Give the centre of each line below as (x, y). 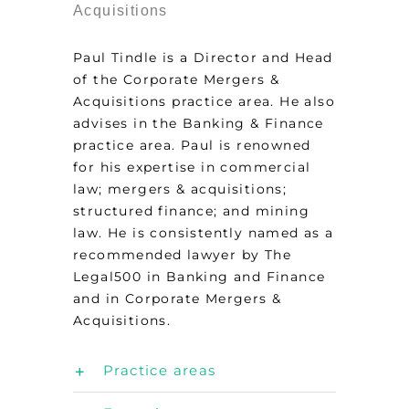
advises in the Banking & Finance (199, 123)
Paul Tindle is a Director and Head (203, 58)
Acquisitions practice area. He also (204, 101)
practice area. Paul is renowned (192, 145)
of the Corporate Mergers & (177, 79)
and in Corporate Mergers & (178, 299)
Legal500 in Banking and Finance (199, 277)
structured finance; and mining (191, 211)
